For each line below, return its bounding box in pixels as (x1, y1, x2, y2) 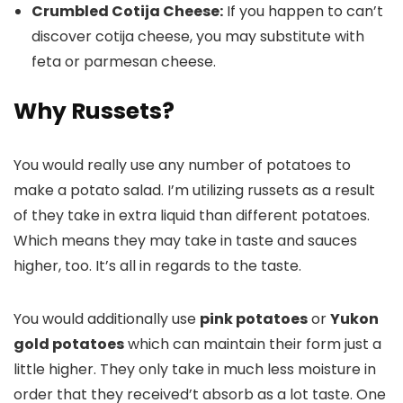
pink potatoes (200, 308, 308, 329)
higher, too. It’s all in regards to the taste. (13, 255, 301, 276)
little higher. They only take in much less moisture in (13, 358, 376, 380)
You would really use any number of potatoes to (13, 154, 351, 175)
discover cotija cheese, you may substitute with (31, 25, 364, 47)
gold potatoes (13, 333, 124, 354)
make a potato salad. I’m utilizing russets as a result (13, 179, 375, 201)
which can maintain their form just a (124, 333, 381, 354)
